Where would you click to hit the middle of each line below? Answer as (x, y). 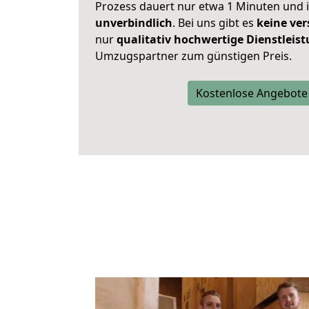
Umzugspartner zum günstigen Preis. (193, 56)
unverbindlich (134, 23)
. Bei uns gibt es (215, 23)
